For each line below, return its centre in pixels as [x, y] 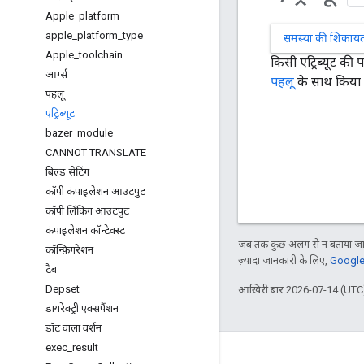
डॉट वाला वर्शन [74, 328]
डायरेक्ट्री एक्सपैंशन [82, 308]
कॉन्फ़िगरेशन [69, 250]
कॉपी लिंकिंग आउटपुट [87, 211]
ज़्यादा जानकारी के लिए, [284, 261]
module [95, 133]
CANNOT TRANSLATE [96, 152]
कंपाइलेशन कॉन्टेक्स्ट [85, 230]
